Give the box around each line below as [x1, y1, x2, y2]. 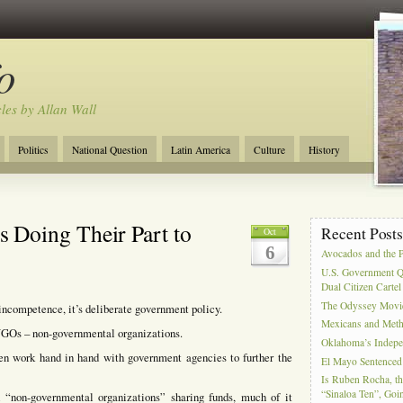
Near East [206, 169, 247, 183]
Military [149, 169, 184, 183]
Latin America [170, 143, 230, 157]
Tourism [14, 169, 50, 183]
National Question [72, 143, 148, 157]
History [308, 143, 340, 157]
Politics [18, 143, 49, 157]
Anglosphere [73, 169, 128, 183]
